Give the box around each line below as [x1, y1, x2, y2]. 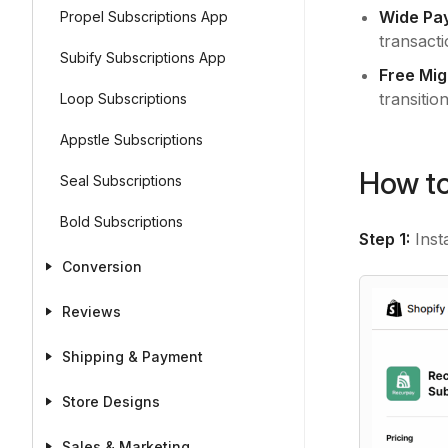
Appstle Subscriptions [60, 131, 203, 148]
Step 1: [359, 229, 410, 249]
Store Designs [62, 393, 160, 410]
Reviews [62, 303, 121, 320]
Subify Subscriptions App [60, 49, 226, 66]
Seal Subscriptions [60, 172, 182, 189]
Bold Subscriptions [60, 213, 183, 230]
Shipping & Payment [62, 348, 203, 365]
